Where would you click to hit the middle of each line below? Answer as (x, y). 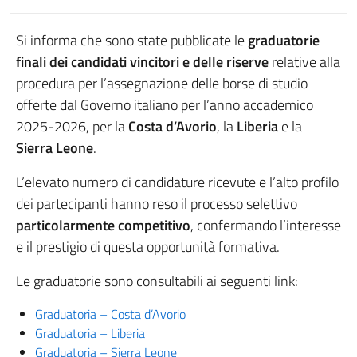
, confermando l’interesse (266, 225)
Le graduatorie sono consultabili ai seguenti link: (157, 281)
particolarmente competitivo (103, 225)
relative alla (304, 62)
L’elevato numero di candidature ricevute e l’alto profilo (177, 182)
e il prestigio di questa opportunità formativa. (148, 247)
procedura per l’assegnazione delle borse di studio (162, 83)
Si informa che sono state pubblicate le (132, 40)
